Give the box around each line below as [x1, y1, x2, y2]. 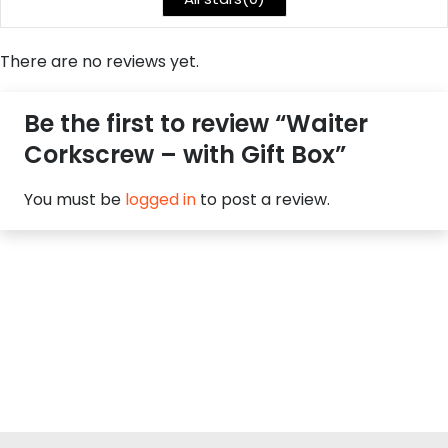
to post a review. [196, 188, 330, 212]
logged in [125, 188, 196, 212]
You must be [24, 188, 125, 212]
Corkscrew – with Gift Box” [24, 138, 352, 172]
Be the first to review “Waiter [24, 107, 368, 141]
